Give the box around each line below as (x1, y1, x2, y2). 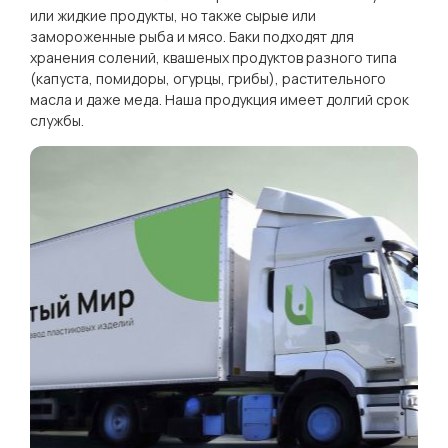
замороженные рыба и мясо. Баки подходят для (30, 27, 354, 46)
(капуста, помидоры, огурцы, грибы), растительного (30, 69, 386, 88)
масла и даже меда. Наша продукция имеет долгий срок (30, 90, 409, 109)
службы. (30, 111, 84, 130)
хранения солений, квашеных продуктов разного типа (30, 48, 397, 67)
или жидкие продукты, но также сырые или (30, 6, 316, 25)
